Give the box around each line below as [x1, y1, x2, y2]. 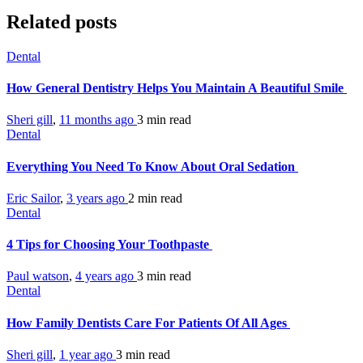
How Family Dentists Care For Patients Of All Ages [6, 315, 290, 330]
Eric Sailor [6, 190, 60, 205]
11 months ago [59, 113, 137, 127]
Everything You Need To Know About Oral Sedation [6, 159, 298, 173]
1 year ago [59, 347, 116, 361]
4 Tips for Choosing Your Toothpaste [6, 237, 212, 252]
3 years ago [66, 190, 128, 205]
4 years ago [75, 269, 137, 284]
